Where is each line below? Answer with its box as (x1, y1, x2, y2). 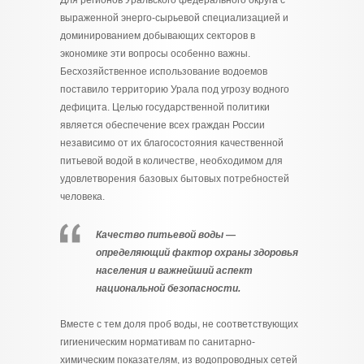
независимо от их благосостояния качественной (60, 137, 284, 149)
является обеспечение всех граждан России (60, 119, 265, 131)
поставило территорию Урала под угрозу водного (60, 84, 289, 95)
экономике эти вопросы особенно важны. (60, 48, 250, 59)
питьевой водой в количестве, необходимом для (60, 155, 283, 167)
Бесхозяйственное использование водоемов (60, 66, 267, 77)
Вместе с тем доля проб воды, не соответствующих (60, 318, 298, 330)
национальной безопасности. (96, 283, 240, 294)
